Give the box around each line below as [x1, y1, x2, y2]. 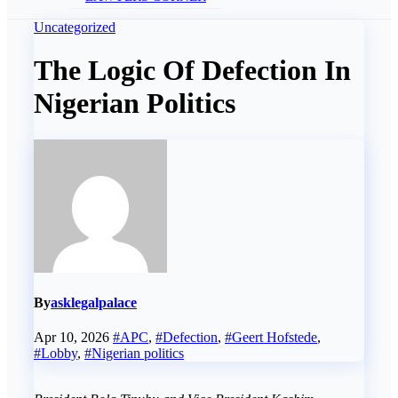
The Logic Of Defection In [34, 54, 351, 87]
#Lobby [34, 346, 77, 362]
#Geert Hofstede [225, 330, 317, 346]
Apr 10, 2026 [34, 330, 113, 346]
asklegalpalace [51, 295, 137, 311]
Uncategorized [34, 20, 115, 35]
